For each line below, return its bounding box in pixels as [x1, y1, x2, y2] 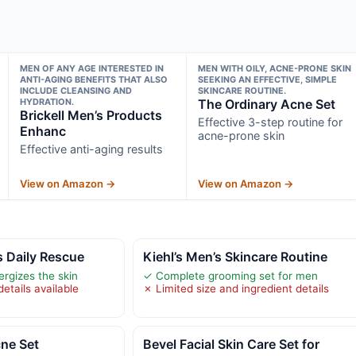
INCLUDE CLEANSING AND [19, 84, 132, 96]
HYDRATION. [19, 95, 74, 107]
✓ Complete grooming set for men [142, 269, 318, 282]
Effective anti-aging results [19, 141, 163, 156]
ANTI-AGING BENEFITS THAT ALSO [19, 73, 168, 85]
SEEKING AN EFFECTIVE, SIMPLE [198, 73, 338, 85]
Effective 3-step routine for [198, 114, 343, 129]
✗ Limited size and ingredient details [142, 281, 329, 295]
